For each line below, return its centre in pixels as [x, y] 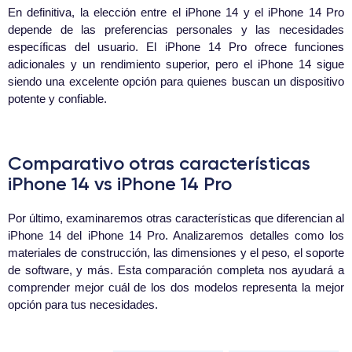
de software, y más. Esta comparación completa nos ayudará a [176, 270]
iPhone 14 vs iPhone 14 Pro [120, 184]
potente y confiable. [57, 99]
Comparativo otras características [159, 163]
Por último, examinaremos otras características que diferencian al [176, 218]
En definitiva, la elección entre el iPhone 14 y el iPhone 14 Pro [176, 13]
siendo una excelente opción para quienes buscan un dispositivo [176, 82]
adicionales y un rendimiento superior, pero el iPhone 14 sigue [176, 64]
